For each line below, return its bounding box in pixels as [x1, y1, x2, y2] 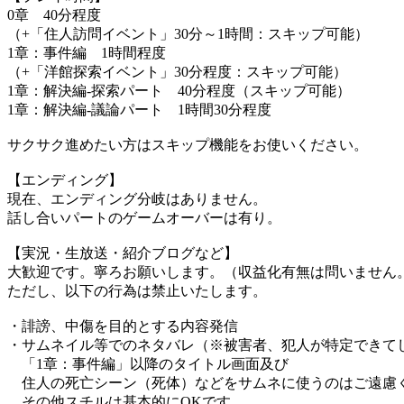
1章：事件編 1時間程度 [7, 45, 166, 61]
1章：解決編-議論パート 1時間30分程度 [7, 102, 271, 118]
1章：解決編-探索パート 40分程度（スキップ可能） [7, 83, 351, 99]
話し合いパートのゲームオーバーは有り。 [7, 210, 281, 226]
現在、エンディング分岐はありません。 [7, 191, 267, 207]
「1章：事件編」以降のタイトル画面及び [7, 356, 289, 372]
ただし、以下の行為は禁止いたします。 [7, 283, 267, 299]
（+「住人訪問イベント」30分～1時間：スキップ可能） [7, 26, 369, 42]
